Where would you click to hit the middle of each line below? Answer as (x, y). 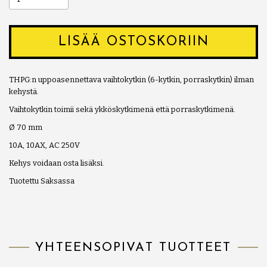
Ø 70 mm (26, 127)
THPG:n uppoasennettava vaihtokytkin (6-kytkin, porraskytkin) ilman (131, 79)
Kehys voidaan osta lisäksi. (57, 163)
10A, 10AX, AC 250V (44, 145)
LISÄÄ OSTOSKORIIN (133, 42)
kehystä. (24, 91)
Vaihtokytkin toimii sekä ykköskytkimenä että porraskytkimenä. (122, 109)
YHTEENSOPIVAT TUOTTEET (133, 247)
